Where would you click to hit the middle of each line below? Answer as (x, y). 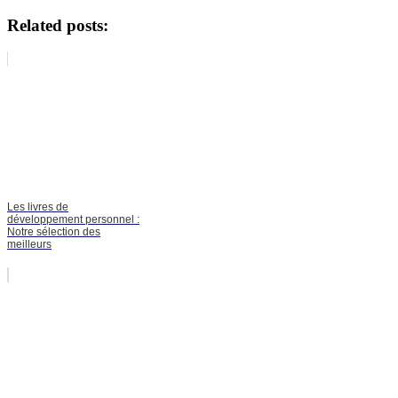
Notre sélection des (54, 232)
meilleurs (29, 245)
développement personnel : (73, 220)
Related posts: (58, 25)
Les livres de (38, 207)
